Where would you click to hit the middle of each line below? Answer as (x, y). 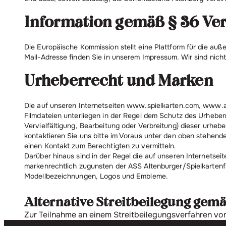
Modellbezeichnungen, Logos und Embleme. (96, 176)
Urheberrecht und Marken (119, 81)
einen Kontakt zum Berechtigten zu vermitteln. (100, 146)
